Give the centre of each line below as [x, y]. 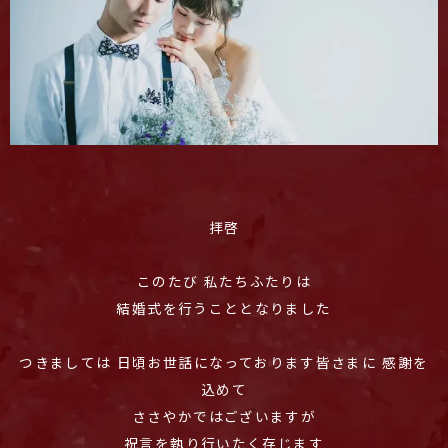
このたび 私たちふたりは [224, 282]
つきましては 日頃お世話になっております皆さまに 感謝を [224, 363]
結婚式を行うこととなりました [224, 309]
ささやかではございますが [224, 417]
